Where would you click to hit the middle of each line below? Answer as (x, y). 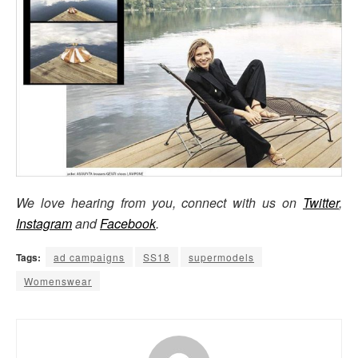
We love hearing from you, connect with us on (159, 202)
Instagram (44, 223)
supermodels (221, 257)
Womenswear (58, 280)
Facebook (128, 223)
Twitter (321, 202)
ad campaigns (89, 257)
